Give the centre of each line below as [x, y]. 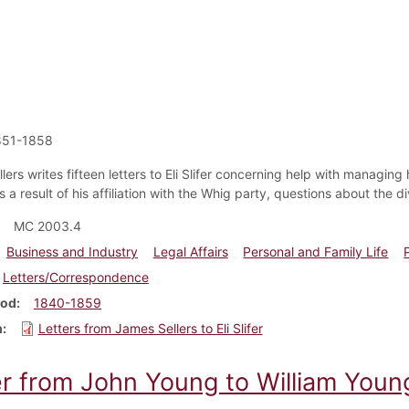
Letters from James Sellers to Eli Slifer [150, 328]
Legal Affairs [190, 251]
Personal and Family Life [316, 251]
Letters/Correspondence [75, 277]
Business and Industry [72, 251]
